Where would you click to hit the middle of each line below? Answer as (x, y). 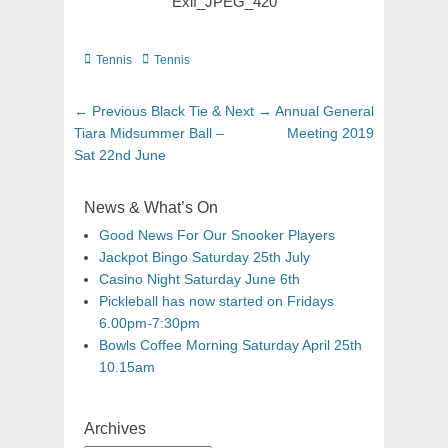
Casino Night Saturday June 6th (199, 278)
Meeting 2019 (330, 132)
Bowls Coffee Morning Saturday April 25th (230, 344)
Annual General (324, 110)
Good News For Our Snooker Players (217, 234)
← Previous (110, 110)
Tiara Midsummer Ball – (149, 132)
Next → (248, 110)
